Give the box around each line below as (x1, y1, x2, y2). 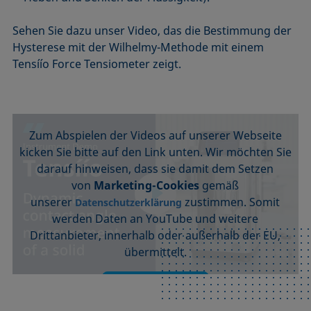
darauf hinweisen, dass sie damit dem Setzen (37, 161, 274, 176)
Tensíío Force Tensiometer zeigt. (12, 56, 193, 72)
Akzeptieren (124, 281, 187, 294)
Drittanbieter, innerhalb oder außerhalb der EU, (30, 228, 281, 243)
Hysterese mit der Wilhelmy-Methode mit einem (12, 39, 264, 55)
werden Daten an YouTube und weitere (52, 211, 259, 226)
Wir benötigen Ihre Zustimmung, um (40, 83, 271, 99)
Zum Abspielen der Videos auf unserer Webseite (28, 128, 282, 143)
